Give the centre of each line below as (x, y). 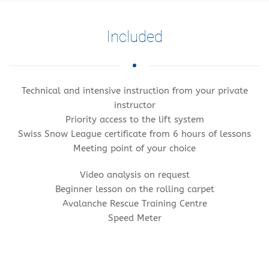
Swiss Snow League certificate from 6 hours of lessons (134, 134)
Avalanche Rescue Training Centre (134, 204)
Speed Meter (134, 218)
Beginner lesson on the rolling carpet (134, 189)
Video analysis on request (134, 175)
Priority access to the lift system (134, 120)
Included (134, 37)
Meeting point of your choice (134, 149)
